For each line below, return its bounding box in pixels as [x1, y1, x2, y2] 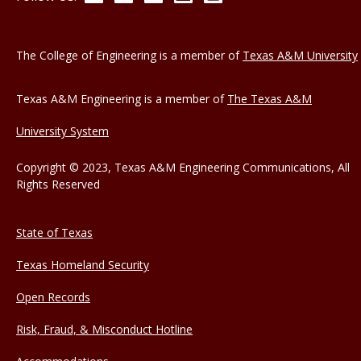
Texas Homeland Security [16, 256, 149, 272]
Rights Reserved [16, 176, 100, 192]
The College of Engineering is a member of [16, 47, 243, 63]
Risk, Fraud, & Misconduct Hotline [16, 321, 193, 337]
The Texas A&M [227, 90, 312, 106]
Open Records [16, 288, 90, 305]
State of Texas [16, 224, 93, 240]
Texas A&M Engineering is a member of [16, 90, 227, 106]
